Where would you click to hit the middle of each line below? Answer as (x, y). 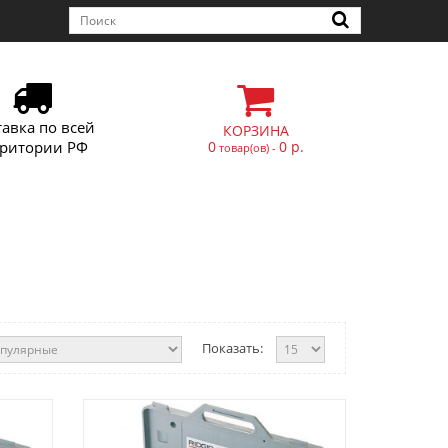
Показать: (232, 348)
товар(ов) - (247, 147)
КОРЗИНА (256, 130)
